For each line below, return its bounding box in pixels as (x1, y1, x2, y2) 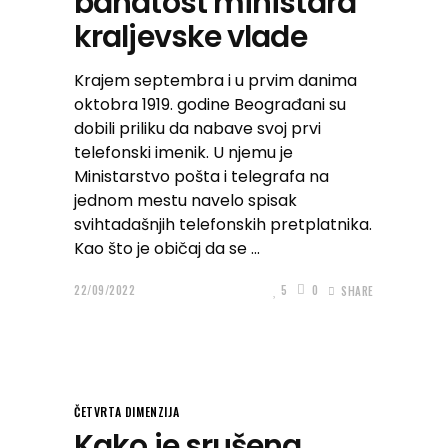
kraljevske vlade (74, 16, 307, 58)
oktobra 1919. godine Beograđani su (74, 93, 346, 116)
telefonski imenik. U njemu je (74, 141, 293, 164)
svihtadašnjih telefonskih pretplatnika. (74, 213, 372, 236)
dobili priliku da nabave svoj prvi (74, 117, 321, 140)
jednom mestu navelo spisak (74, 189, 297, 212)
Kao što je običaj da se (74, 237, 251, 260)
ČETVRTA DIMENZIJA (74, 403, 180, 420)
